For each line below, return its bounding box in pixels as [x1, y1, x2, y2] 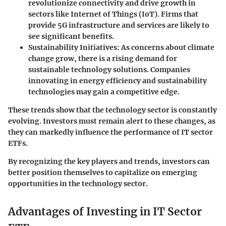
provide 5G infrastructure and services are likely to [28, 21, 209, 30]
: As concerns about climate [117, 43, 214, 52]
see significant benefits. [28, 32, 114, 41]
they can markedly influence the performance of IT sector [8, 128, 213, 137]
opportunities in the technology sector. [8, 179, 148, 189]
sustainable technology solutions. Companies [28, 65, 190, 75]
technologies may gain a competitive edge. [28, 87, 180, 97]
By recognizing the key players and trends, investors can [8, 157, 210, 166]
